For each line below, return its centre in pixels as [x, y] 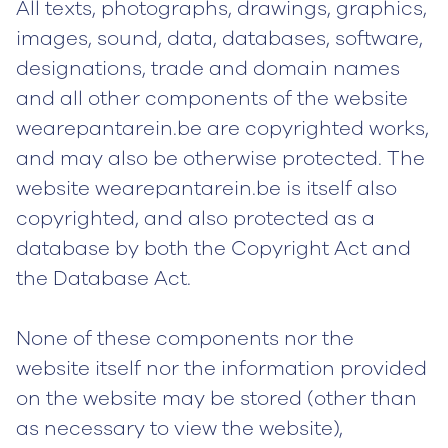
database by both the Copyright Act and [213, 248]
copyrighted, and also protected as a [195, 218]
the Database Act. [103, 278]
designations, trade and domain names [208, 68]
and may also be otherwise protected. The [220, 158]
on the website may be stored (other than [216, 398]
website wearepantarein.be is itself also [206, 188]
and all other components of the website [212, 98]
